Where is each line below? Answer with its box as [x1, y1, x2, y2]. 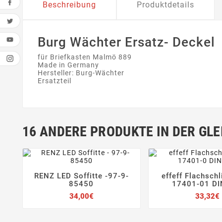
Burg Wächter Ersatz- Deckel [38, 35, 215, 50]
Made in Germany [38, 61, 99, 69]
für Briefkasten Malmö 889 [38, 53, 132, 61]
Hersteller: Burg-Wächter [38, 69, 124, 77]
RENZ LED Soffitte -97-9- [34, 171, 129, 181]
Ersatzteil [38, 77, 71, 85]
